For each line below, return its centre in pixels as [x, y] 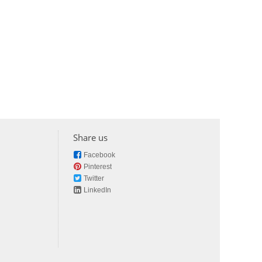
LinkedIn [97, 190]
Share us [90, 138]
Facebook [99, 155]
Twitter [94, 179]
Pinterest [98, 167]
